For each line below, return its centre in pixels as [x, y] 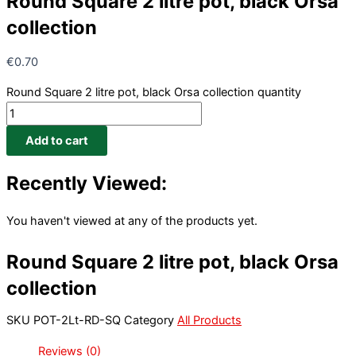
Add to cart [57, 141]
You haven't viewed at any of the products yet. [132, 221]
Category [149, 321]
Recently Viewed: [87, 183]
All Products [209, 321]
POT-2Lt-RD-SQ [79, 321]
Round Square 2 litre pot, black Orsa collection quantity [154, 93]
